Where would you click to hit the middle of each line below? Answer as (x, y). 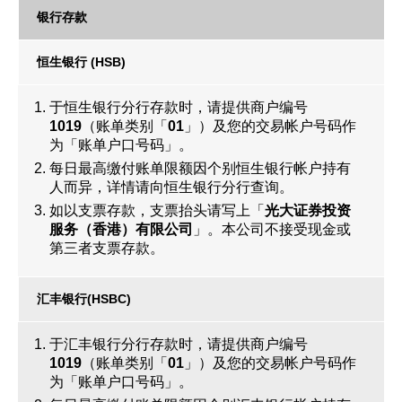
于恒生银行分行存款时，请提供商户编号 (179, 107)
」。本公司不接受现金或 (272, 229)
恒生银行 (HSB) (81, 62)
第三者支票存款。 (107, 248)
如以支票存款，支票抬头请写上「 (157, 210)
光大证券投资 (308, 210)
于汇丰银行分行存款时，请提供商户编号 (179, 344)
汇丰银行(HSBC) (84, 299)
